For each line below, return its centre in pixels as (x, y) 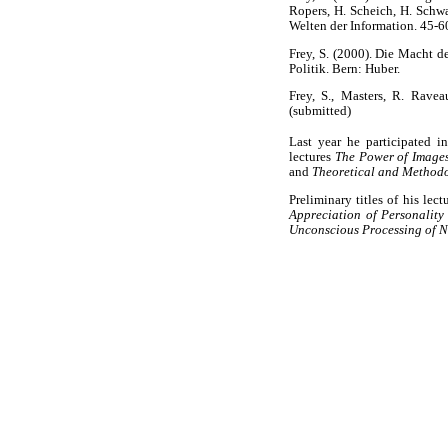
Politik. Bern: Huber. (344, 68)
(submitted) (320, 111)
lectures (312, 157)
